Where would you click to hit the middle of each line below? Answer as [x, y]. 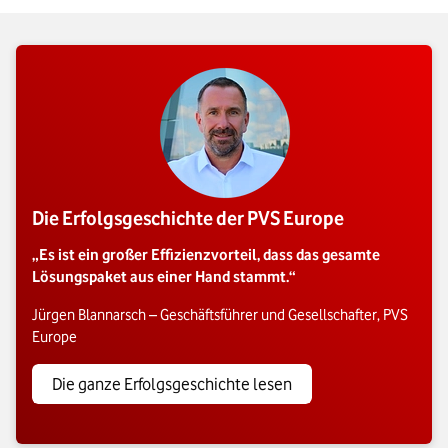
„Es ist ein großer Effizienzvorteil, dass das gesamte [206, 255]
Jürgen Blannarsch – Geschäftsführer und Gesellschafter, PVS [220, 315]
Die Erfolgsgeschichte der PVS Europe [188, 218]
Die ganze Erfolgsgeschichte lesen [172, 384]
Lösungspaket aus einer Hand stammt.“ [164, 277]
